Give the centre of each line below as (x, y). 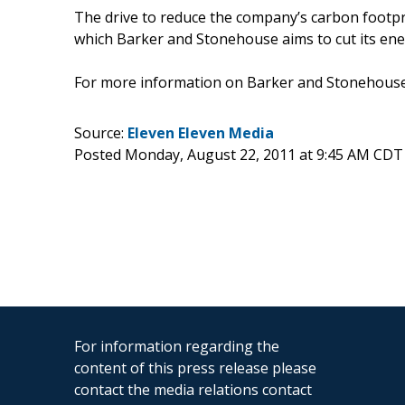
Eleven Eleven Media (201, 132)
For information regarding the (177, 346)
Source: (101, 132)
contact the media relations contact (193, 389)
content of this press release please (195, 367)
